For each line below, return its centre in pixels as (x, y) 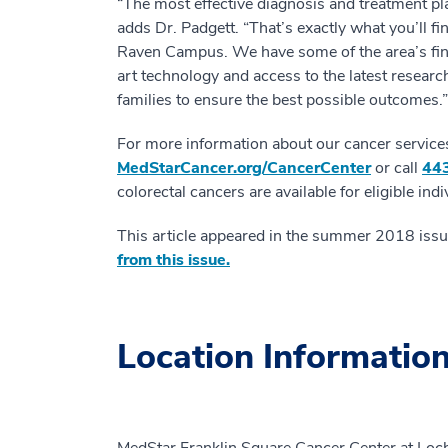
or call (396, 167)
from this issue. (173, 259)
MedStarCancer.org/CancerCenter (244, 167)
